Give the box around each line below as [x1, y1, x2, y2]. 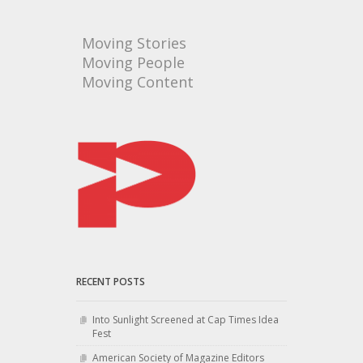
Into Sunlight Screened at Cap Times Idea [92, 313, 279, 327]
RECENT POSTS [76, 275, 145, 289]
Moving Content [82, 71, 194, 92]
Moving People [82, 52, 185, 72]
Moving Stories [82, 32, 186, 53]
